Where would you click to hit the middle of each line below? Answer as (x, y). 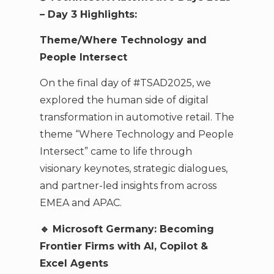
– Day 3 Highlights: (88, 14)
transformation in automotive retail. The (137, 117)
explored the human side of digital (124, 100)
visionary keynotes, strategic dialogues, (133, 169)
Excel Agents (74, 263)
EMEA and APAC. (80, 203)
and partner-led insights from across (128, 186)
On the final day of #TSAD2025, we (125, 83)
